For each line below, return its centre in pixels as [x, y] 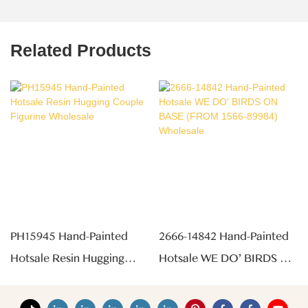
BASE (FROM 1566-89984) [226, 280]
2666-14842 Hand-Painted [223, 236]
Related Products [81, 51]
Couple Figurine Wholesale [79, 280]
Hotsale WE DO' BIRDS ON [228, 258]
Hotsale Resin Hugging [67, 258]
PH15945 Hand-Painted [69, 236]
